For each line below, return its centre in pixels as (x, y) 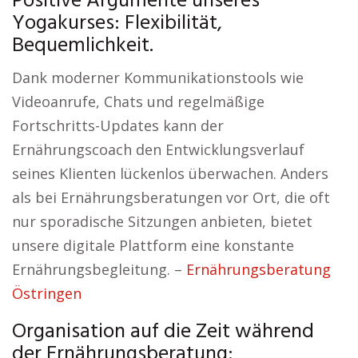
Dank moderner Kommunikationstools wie (158, 78)
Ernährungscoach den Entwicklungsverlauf (158, 149)
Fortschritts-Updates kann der (118, 125)
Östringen (47, 293)
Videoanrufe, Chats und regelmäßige (138, 101)
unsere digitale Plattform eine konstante (153, 245)
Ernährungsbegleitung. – (99, 269)
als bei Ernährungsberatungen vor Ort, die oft (171, 197)
